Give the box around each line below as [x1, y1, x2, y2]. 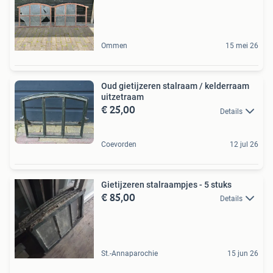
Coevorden [101, 140, 136, 149]
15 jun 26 [227, 249, 258, 258]
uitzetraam [101, 92, 144, 102]
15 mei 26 [225, 41, 258, 51]
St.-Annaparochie [101, 249, 158, 258]
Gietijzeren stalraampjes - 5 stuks [101, 179, 232, 190]
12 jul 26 [230, 140, 258, 149]
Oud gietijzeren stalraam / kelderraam [101, 81, 249, 91]
